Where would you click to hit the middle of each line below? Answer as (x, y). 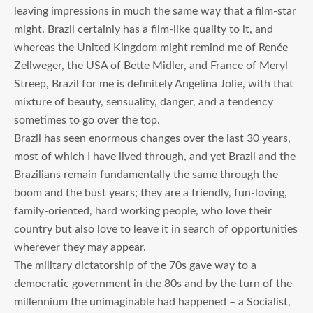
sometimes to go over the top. (87, 120)
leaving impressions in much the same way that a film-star (155, 11)
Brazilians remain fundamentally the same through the (146, 174)
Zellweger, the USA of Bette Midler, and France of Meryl (151, 65)
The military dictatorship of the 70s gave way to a (135, 265)
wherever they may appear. (80, 247)
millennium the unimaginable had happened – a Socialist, (152, 301)
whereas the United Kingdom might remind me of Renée (151, 47)
